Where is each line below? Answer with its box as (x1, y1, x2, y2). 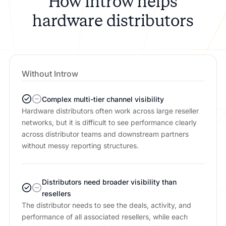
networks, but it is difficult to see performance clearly (21, 118, 197, 127)
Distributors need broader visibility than (41, 177, 177, 186)
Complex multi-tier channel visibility (41, 94, 164, 103)
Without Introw (21, 68, 78, 79)
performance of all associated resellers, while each (21, 212, 188, 221)
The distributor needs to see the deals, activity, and (21, 200, 191, 209)
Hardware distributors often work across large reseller (21, 106, 199, 115)
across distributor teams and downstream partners (21, 129, 189, 138)
